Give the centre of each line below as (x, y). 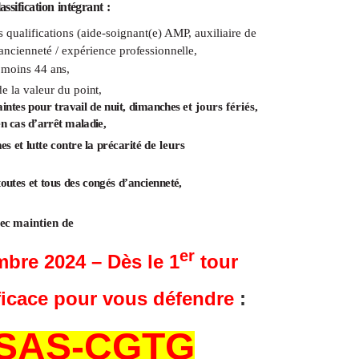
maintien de (43, 222)
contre (67, 145)
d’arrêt (45, 123)
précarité (120, 145)
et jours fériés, (221, 106)
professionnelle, (158, 50)
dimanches (156, 106)
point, (88, 89)
